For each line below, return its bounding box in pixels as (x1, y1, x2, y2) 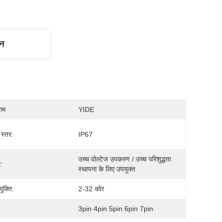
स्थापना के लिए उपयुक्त (78, 165, 135, 173)
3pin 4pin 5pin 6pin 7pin (78, 205, 153, 213)
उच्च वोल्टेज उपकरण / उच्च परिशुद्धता (78, 155, 171, 163)
